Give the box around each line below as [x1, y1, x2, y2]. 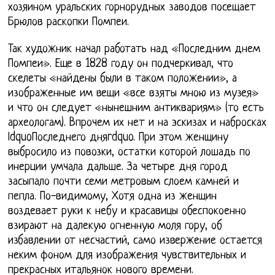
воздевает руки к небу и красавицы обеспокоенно [8, 205, 247, 219]
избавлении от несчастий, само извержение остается [8, 234, 263, 248]
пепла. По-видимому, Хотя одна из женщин [8, 190, 217, 204]
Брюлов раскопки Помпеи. [8, 16, 130, 29]
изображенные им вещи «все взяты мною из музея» [8, 87, 259, 101]
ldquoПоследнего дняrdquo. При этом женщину [8, 131, 229, 145]
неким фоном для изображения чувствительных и [8, 249, 247, 263]
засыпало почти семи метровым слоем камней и [8, 176, 239, 189]
